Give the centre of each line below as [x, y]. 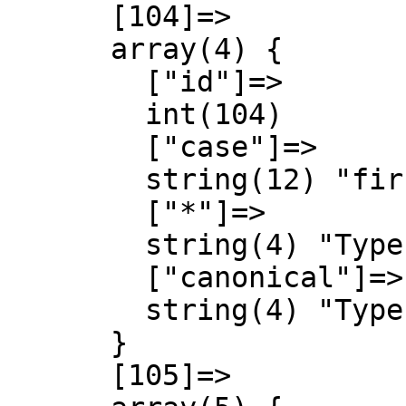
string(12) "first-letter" [76, 179]
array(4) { [59, 49]
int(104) [76, 114]
